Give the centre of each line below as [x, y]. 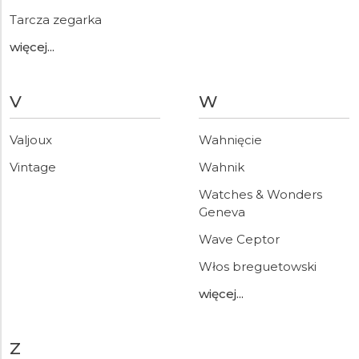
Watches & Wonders [260, 194]
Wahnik [222, 167]
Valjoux [31, 140]
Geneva [222, 212]
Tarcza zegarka [56, 20]
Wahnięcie [230, 140]
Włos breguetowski [258, 266]
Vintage [33, 167]
